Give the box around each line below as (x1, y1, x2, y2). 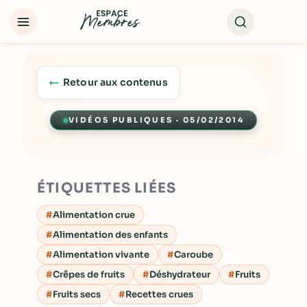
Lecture (51, 117, 84, 127)
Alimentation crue (53, 209, 135, 221)
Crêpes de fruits (53, 269, 125, 280)
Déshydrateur (149, 269, 210, 280)
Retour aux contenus (63, 76, 168, 88)
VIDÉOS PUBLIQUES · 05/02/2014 (68, 115, 245, 125)
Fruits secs (53, 288, 101, 300)
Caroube (174, 249, 213, 260)
